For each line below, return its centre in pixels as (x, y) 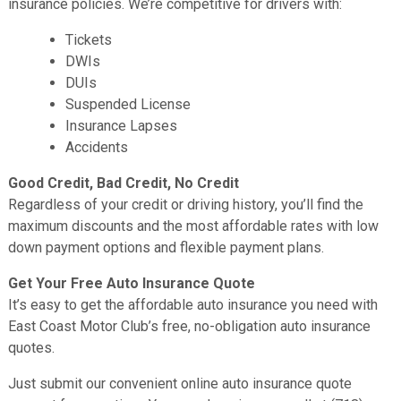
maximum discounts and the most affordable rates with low (193, 226)
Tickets (88, 39)
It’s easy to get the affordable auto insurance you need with (192, 304)
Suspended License (128, 104)
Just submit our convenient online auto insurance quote (179, 383)
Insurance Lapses (121, 125)
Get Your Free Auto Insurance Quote (131, 283)
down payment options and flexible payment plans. (166, 247)
